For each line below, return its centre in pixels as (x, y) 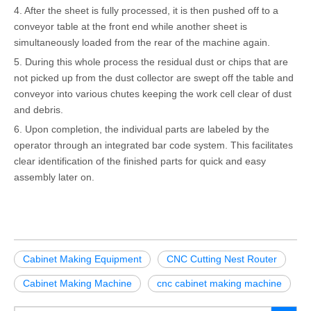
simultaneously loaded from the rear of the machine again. (142, 42)
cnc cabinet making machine (219, 283)
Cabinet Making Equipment (82, 259)
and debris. (39, 109)
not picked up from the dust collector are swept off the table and (154, 77)
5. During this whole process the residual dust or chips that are (151, 61)
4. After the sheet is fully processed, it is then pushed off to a (146, 10)
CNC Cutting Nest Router (222, 259)
